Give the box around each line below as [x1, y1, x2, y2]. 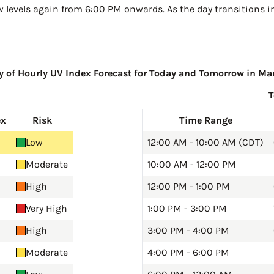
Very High [26, 202, 67, 215]
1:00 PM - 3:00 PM [147, 202, 227, 215]
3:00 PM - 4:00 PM [147, 224, 229, 237]
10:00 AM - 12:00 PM [147, 158, 236, 171]
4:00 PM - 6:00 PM [147, 246, 229, 259]
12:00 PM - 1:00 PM [147, 180, 230, 193]
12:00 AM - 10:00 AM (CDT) [147, 136, 264, 149]
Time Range [179, 114, 232, 127]
